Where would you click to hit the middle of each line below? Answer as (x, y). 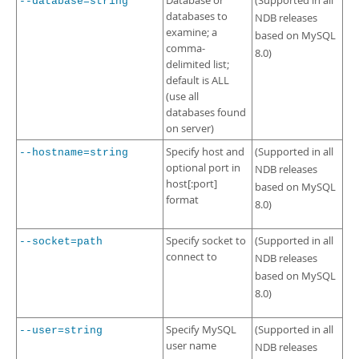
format (182, 200)
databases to (197, 16)
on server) (190, 129)
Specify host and (205, 152)
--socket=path (61, 242)
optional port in (203, 168)
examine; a (192, 32)
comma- (186, 48)
